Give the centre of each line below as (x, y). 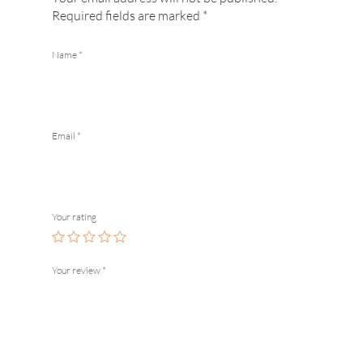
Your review (77, 270)
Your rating (74, 217)
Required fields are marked (127, 15)
